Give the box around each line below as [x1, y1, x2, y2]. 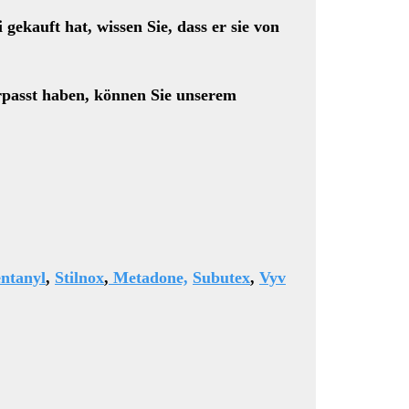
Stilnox [55, 268, 104, 287]
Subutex [193, 268, 250, 287]
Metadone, [109, 268, 188, 287]
